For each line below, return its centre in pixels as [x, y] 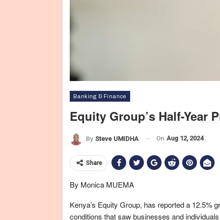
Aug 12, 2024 [185, 138]
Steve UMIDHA [117, 138]
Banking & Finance [100, 96]
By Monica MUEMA [102, 184]
